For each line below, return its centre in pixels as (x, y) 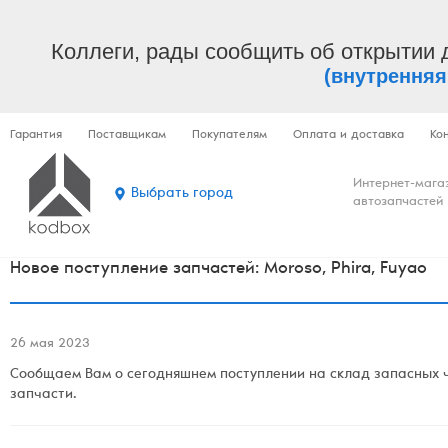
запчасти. (43, 395)
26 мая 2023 (50, 344)
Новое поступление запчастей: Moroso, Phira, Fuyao (218, 269)
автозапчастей (398, 202)
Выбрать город (182, 194)
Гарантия (36, 135)
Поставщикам (127, 135)
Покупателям (229, 135)
